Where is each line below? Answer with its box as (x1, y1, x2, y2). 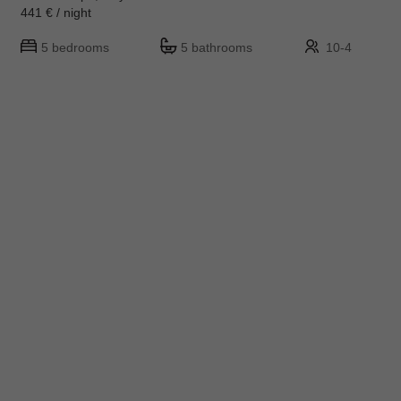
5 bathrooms (181, 39, 252, 55)
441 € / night (21, 4, 106, 20)
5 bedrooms (41, 39, 109, 55)
